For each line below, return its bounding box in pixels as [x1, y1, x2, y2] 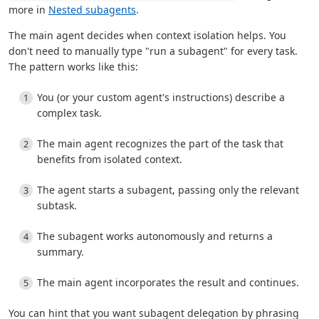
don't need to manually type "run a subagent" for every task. [9, 44, 298, 58]
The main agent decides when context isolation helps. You [9, 28, 286, 42]
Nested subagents [48, 3, 136, 16]
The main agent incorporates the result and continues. [37, 276, 299, 289]
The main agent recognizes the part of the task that [37, 137, 283, 150]
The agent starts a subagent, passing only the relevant [37, 183, 299, 197]
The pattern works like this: [9, 60, 138, 73]
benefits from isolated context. [37, 152, 182, 166]
